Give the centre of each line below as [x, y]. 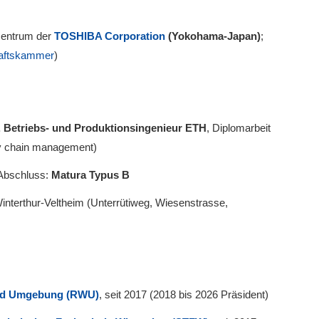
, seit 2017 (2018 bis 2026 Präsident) [184, 294]
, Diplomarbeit [239, 127]
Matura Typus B [90, 174]
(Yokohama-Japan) [214, 36]
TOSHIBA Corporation [111, 36]
